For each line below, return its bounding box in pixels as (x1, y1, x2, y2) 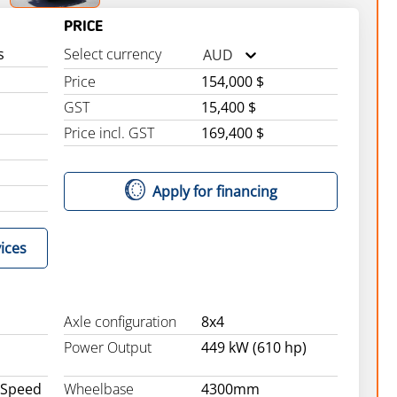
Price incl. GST (64, 123, 155, 143)
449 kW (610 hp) (200, 338, 307, 357)
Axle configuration (64, 312, 177, 331)
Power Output (64, 338, 152, 357)
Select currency (64, 44, 162, 64)
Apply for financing (152, 181, 277, 201)
